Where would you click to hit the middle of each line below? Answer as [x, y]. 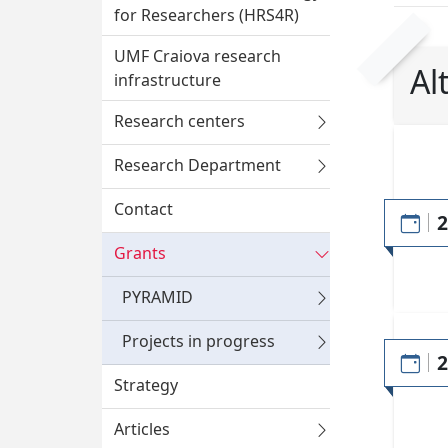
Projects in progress [198, 341]
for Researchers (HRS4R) [206, 15]
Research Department [197, 165]
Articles [142, 429]
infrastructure [167, 80]
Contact [143, 209]
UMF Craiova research [197, 56]
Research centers [179, 121]
